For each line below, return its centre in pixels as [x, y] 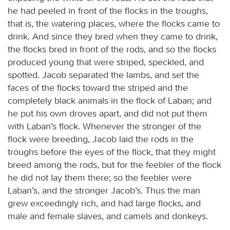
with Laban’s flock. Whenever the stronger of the [104, 126]
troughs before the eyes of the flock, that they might [112, 152]
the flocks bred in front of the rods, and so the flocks [112, 49]
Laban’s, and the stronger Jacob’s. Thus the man [104, 190]
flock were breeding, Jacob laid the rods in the [101, 139]
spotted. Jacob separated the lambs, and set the [103, 75]
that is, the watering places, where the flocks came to [114, 23]
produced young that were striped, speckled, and [106, 62]
